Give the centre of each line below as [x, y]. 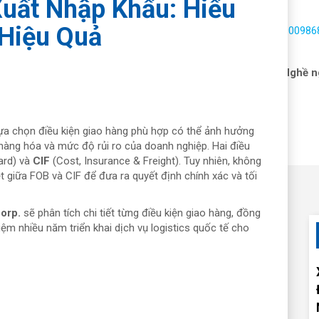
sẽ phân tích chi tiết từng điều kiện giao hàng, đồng [141, 213]
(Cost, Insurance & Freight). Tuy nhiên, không [156, 161]
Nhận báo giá [173, 73]
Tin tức [241, 73]
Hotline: [258, 31]
